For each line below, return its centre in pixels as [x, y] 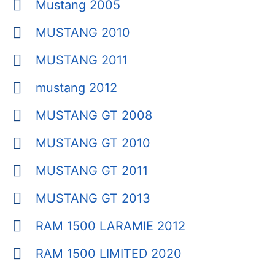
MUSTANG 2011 [81, 60]
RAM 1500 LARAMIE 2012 [110, 226]
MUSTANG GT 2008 [94, 116]
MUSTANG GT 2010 [93, 143]
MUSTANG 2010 [83, 33]
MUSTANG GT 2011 [91, 171]
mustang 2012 [76, 88]
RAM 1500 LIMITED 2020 [108, 254]
